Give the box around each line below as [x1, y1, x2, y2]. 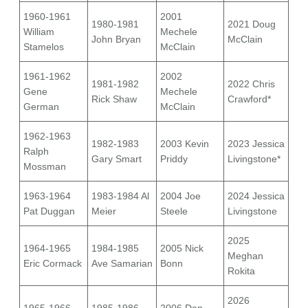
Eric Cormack [23, 258, 82, 269]
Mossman [23, 161, 66, 173]
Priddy [160, 153, 188, 165]
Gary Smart [91, 153, 142, 165]
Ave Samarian [91, 258, 153, 269]
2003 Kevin [160, 138, 209, 150]
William [23, 26, 54, 38]
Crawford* [228, 93, 271, 105]
